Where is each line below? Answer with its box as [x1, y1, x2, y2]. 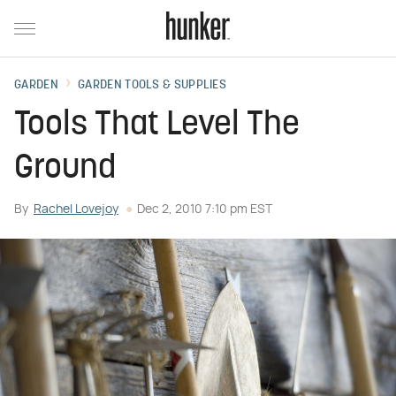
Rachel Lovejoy [34, 203, 118, 216]
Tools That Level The [14, 109, 300, 143]
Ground [14, 152, 116, 187]
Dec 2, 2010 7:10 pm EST [137, 203, 272, 216]
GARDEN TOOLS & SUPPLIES [78, 79, 227, 92]
